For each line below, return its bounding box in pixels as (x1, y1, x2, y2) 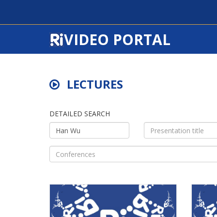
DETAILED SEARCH (49, 109, 110, 118)
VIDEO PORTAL (64, 30, 170, 49)
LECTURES (67, 76, 123, 92)
